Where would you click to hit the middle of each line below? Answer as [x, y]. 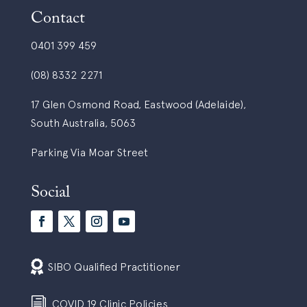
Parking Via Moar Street [89, 152]
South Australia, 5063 [83, 122]
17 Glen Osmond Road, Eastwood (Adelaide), [138, 104]
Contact [58, 18]
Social [50, 192]
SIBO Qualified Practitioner [114, 266]
